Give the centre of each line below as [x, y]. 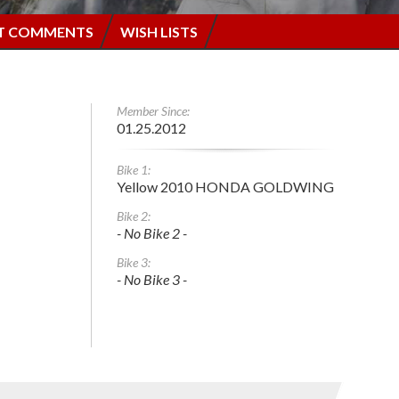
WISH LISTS [159, 31]
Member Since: [153, 110]
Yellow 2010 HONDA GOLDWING [225, 186]
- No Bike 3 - [152, 279]
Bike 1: [134, 169]
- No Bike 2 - [152, 232]
